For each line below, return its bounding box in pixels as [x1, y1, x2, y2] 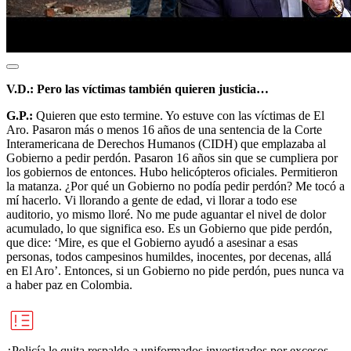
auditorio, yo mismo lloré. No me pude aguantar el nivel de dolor [6, 207, 326, 221]
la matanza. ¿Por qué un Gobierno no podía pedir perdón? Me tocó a [6, 179, 345, 193]
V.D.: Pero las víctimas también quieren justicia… [6, 81, 269, 96]
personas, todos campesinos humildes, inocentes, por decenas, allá [6, 249, 331, 263]
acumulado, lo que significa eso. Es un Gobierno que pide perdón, [6, 221, 332, 235]
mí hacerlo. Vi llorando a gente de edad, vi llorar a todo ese [6, 193, 297, 207]
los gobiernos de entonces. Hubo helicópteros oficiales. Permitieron [6, 165, 338, 179]
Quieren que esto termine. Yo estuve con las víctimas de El [33, 108, 324, 122]
